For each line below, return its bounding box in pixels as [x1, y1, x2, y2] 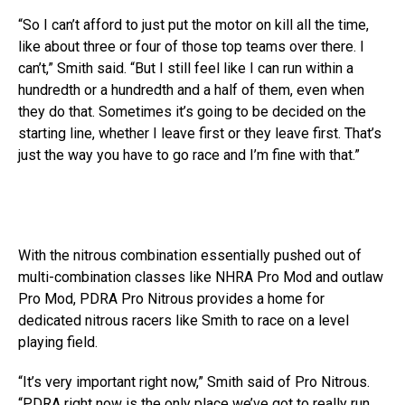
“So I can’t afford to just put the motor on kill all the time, [18, 16, 369, 33]
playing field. [18, 334, 101, 351]
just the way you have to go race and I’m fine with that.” [18, 146, 360, 164]
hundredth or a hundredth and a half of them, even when [18, 81, 364, 99]
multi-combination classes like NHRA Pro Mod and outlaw [18, 268, 383, 286]
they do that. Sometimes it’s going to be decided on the [18, 103, 366, 120]
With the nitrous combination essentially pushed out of [18, 247, 362, 264]
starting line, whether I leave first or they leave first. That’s [18, 125, 381, 142]
